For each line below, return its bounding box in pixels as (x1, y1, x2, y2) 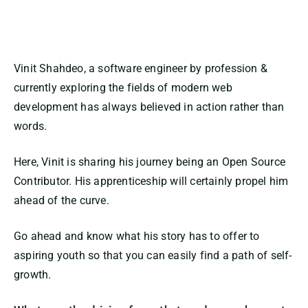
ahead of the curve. (14, 194, 109, 208)
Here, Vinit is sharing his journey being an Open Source (14, 155, 286, 169)
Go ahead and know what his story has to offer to (14, 230, 260, 243)
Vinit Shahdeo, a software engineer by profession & (14, 62, 268, 76)
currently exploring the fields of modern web (14, 81, 232, 95)
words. (14, 120, 47, 133)
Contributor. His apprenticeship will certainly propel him (14, 175, 289, 188)
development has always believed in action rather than (14, 100, 285, 114)
